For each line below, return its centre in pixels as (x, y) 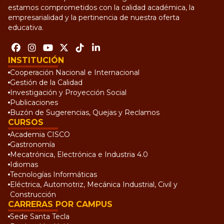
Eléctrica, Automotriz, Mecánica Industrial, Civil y (94, 185)
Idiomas (24, 165)
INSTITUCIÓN (36, 60)
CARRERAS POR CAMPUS (60, 204)
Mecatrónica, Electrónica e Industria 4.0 (79, 155)
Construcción (33, 195)
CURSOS (26, 122)
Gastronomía (32, 145)
